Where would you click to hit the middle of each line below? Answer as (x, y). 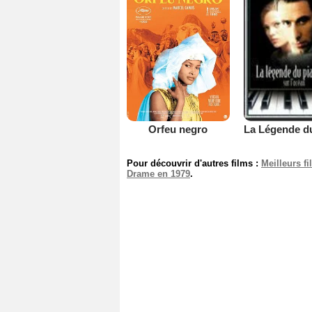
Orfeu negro (178, 129)
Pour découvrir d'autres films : (194, 163)
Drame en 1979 (158, 173)
